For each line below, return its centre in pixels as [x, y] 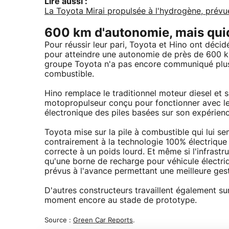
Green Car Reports [103, 221]
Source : [59, 221]
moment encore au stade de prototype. [121, 201]
